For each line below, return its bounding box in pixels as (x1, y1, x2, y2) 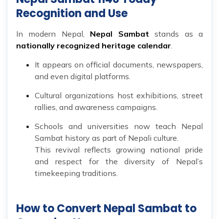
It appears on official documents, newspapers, (35, 60, 203, 70)
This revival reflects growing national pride (35, 145, 203, 155)
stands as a (149, 29, 203, 39)
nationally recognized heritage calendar (16, 41, 171, 51)
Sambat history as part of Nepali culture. (35, 133, 179, 143)
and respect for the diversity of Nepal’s (35, 156, 203, 167)
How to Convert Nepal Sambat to (16, 201, 197, 217)
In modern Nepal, (16, 29, 90, 39)
